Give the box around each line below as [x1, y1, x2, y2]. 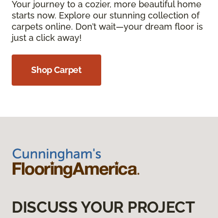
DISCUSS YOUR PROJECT [12, 198, 195, 217]
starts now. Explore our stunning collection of [12, 10, 200, 21]
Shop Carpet [31, 65, 82, 75]
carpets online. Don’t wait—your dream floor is [12, 21, 203, 32]
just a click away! [12, 33, 82, 43]
